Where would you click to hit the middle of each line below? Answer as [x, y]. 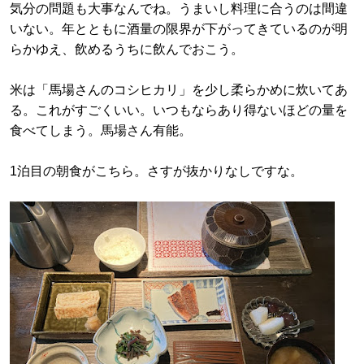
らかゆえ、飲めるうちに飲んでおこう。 [127, 49]
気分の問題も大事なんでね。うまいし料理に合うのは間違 [179, 9]
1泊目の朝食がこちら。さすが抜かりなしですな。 [156, 171]
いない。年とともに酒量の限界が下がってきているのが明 [179, 29]
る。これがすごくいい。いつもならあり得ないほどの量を [179, 110]
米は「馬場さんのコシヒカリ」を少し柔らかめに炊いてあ [179, 90]
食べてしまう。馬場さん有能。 [101, 130]
